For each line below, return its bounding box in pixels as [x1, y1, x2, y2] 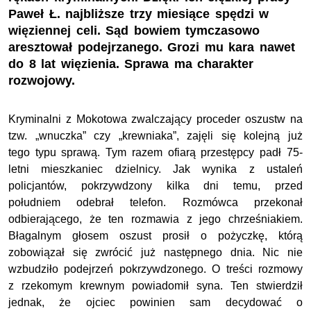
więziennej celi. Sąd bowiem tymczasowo [8, 24, 260, 38]
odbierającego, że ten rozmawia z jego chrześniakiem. [8, 213, 303, 226]
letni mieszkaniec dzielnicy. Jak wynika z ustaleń [8, 163, 303, 176]
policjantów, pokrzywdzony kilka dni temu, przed [8, 180, 303, 192]
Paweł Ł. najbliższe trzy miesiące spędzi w [8, 7, 269, 22]
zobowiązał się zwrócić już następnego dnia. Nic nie [8, 246, 303, 259]
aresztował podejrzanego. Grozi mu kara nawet [8, 40, 295, 55]
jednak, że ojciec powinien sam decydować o [8, 296, 303, 309]
